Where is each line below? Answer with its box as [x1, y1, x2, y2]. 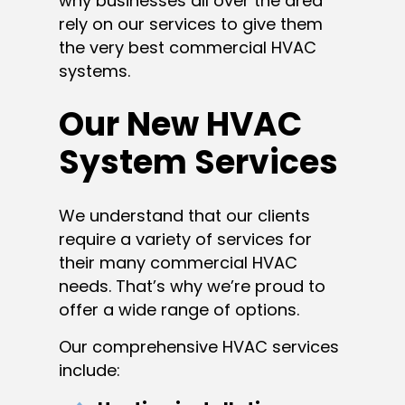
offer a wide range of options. [59, 297, 299, 321]
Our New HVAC [59, 100, 302, 147]
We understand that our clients [59, 203, 310, 227]
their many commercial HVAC [59, 250, 297, 274]
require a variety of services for [59, 227, 312, 250]
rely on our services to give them [59, 12, 323, 35]
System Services [59, 138, 338, 185]
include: [59, 358, 120, 381]
